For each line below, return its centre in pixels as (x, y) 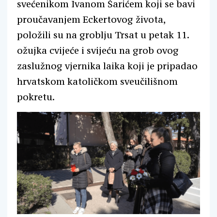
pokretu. (36, 97)
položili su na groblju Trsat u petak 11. (103, 35)
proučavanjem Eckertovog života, (91, 20)
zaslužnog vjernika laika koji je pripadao (107, 66)
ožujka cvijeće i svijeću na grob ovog (98, 51)
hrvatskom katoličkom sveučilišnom (97, 82)
